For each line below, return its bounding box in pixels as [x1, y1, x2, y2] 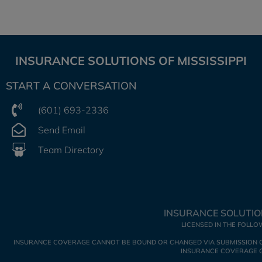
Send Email [38, 124, 85, 136]
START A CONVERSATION [6, 79, 136, 92]
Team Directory [38, 144, 104, 156]
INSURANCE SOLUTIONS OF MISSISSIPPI [15, 53, 247, 68]
